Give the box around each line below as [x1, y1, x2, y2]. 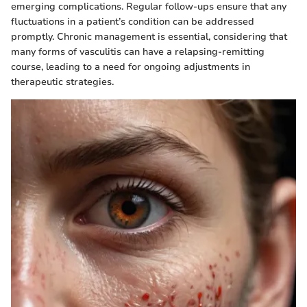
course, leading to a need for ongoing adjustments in [11, 60, 250, 73]
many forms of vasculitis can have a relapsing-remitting [11, 45, 265, 58]
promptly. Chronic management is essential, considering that [11, 29, 287, 43]
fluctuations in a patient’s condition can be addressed [11, 14, 254, 28]
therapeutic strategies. [11, 75, 114, 88]
